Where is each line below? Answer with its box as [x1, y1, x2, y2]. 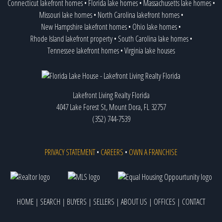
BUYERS [67, 196, 87, 207]
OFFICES [154, 196, 175, 207]
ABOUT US [121, 196, 147, 207]
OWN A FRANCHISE [129, 146, 177, 158]
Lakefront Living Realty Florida [72, 89, 150, 101]
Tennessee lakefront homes [47, 45, 119, 56]
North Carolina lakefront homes [97, 9, 179, 20]
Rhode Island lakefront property [30, 33, 112, 44]
